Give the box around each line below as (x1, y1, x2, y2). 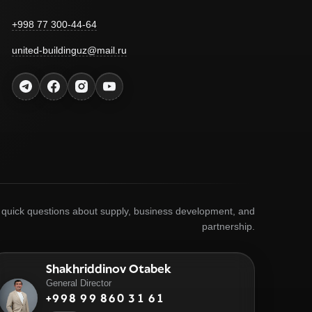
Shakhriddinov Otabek (45, 262, 171, 276)
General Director (45, 278, 111, 288)
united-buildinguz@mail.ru (12, 45, 127, 56)
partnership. (202, 221, 255, 232)
